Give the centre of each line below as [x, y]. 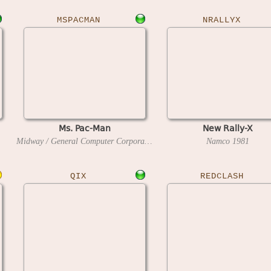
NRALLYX [222, 20]
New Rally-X [228, 128]
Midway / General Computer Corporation [148, 141]
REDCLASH [222, 176]
